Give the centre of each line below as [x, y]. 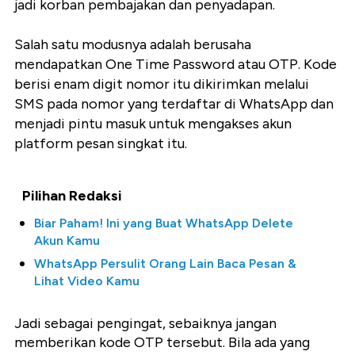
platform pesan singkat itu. [101, 143]
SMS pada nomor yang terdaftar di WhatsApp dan [174, 103]
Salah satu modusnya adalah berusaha [133, 44]
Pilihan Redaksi [72, 195]
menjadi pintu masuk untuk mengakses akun [153, 123]
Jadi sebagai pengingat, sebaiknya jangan [145, 323]
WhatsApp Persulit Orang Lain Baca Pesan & [165, 263]
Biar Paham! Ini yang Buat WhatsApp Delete [164, 223]
